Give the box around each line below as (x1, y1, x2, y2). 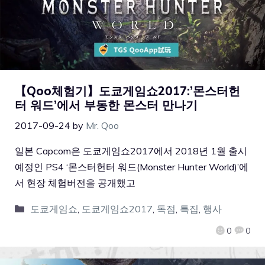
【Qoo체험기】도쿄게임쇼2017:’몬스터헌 (15, 83, 240, 98)
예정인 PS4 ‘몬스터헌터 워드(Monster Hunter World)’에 (15, 160, 248, 173)
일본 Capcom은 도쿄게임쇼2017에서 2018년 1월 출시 (15, 144, 247, 157)
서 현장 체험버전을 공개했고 (15, 176, 135, 189)
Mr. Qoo (86, 119, 119, 131)
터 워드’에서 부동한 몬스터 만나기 (15, 97, 198, 112)
